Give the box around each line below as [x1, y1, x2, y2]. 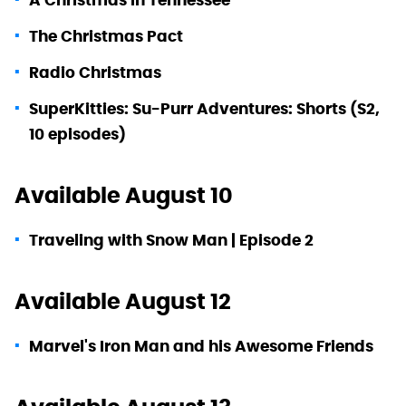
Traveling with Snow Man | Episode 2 [29, 229, 314, 250]
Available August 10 [14, 180, 233, 209]
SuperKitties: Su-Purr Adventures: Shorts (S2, [29, 98, 380, 119]
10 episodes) [29, 123, 126, 144]
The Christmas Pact [29, 25, 183, 46]
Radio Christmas [29, 62, 161, 82]
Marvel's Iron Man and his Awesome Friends [29, 335, 373, 356]
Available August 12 [14, 286, 231, 315]
